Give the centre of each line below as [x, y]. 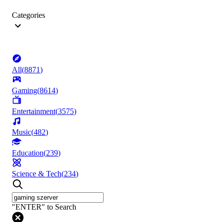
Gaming [25, 91]
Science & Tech [37, 174]
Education [28, 153]
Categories [28, 15]
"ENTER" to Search [44, 207]
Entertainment [34, 111]
